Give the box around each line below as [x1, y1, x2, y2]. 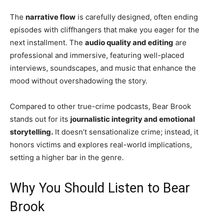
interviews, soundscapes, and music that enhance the [10, 63, 196, 73]
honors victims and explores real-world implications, [10, 140, 192, 150]
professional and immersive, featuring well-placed [10, 51, 184, 60]
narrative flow [26, 12, 76, 22]
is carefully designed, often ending [76, 12, 198, 22]
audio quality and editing [85, 38, 173, 48]
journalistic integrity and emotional [70, 114, 195, 124]
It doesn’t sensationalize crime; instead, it [53, 127, 198, 137]
